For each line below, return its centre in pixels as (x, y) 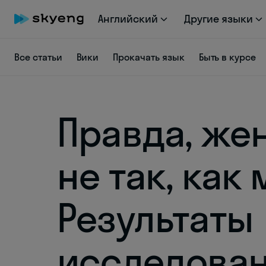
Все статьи (38, 57)
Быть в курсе (227, 57)
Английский (128, 19)
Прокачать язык (149, 57)
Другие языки (218, 19)
